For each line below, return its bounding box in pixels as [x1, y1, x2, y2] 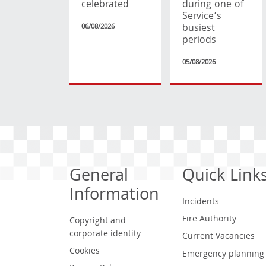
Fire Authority [182, 212, 236, 227]
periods [182, 32, 216, 49]
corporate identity [69, 227, 141, 242]
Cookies [69, 244, 100, 259]
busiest [182, 20, 215, 37]
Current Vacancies [182, 230, 255, 245]
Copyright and [69, 214, 126, 229]
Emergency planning [182, 247, 264, 262]
